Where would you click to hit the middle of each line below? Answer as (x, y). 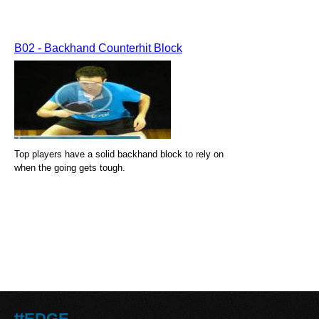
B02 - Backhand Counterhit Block (98, 48)
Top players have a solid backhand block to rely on (119, 154)
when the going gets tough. (70, 168)
